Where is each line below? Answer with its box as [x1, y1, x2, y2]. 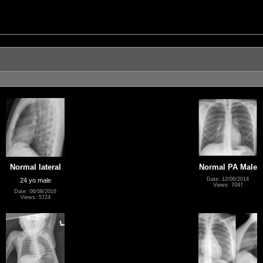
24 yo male [19, 176, 51, 184]
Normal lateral [9, 162, 61, 171]
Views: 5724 [20, 194, 50, 201]
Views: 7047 [213, 181, 243, 188]
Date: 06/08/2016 [14, 188, 56, 195]
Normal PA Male [198, 162, 257, 171]
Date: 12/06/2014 [207, 176, 249, 182]
